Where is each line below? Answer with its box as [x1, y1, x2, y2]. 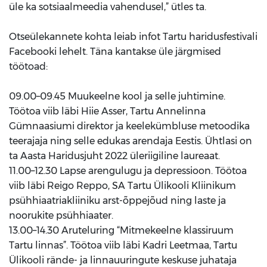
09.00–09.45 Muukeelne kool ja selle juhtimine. [9, 90, 225, 102]
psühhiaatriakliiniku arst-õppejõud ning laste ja [9, 194, 226, 206]
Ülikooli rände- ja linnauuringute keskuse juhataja [9, 254, 237, 266]
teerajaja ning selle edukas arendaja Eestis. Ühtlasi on [9, 135, 252, 147]
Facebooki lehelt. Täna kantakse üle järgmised [9, 45, 221, 57]
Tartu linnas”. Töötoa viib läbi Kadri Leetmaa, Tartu [9, 239, 237, 251]
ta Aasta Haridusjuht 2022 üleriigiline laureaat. [9, 150, 220, 162]
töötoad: [9, 60, 48, 72]
